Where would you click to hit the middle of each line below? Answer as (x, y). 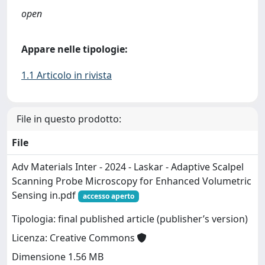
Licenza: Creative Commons (75, 238)
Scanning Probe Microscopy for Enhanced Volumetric (132, 181)
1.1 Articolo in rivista (67, 75)
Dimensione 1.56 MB (58, 257)
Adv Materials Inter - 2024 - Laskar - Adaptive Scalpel (128, 167)
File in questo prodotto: (69, 119)
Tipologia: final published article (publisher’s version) (130, 219)
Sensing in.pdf (45, 195)
